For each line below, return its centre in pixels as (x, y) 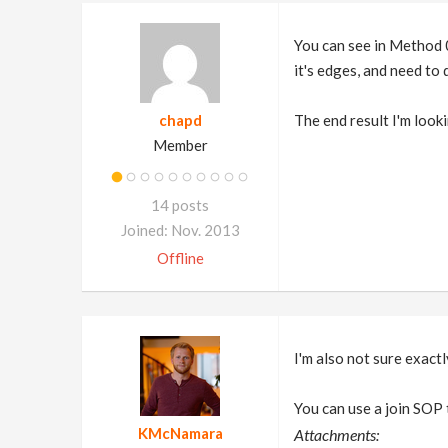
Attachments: (336, 434)
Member (180, 144)
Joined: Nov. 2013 (180, 229)
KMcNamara (180, 432)
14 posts (180, 204)
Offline (180, 257)
